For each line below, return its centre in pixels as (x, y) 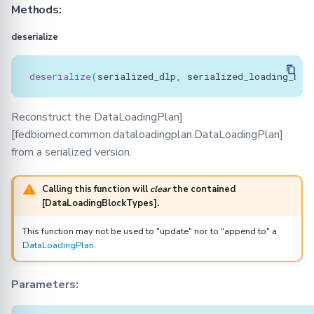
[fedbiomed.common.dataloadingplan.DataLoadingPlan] (147, 135)
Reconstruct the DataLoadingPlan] (97, 117)
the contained (203, 189)
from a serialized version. (71, 152)
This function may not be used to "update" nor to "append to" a (150, 232)
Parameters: (45, 284)
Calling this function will (96, 189)
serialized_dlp (137, 76)
